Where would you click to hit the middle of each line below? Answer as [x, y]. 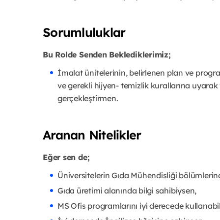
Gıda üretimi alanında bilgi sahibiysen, [127, 190]
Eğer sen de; [66, 157]
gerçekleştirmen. [88, 98]
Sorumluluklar [84, 32]
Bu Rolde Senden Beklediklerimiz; [107, 54]
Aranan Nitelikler [92, 135]
